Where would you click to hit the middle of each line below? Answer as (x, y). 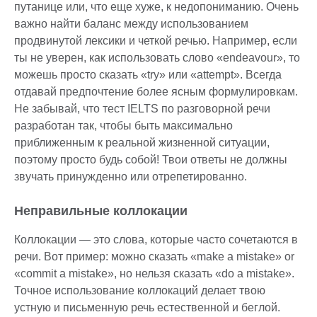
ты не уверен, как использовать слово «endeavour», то (157, 58)
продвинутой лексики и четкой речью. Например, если (156, 41)
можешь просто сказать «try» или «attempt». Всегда (148, 75)
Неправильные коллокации (101, 211)
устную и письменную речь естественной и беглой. (147, 308)
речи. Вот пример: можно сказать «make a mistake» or (154, 257)
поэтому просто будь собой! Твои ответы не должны (151, 160)
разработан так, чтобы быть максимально (123, 126)
